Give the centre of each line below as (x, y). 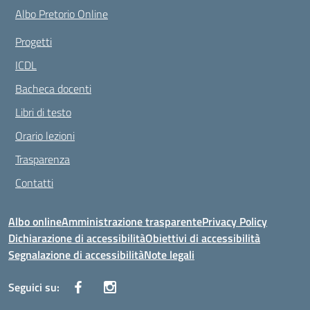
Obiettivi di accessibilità (203, 238)
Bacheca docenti (53, 89)
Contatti (34, 183)
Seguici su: (34, 287)
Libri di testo (43, 112)
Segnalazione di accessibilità (76, 255)
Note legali (169, 255)
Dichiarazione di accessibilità (77, 238)
